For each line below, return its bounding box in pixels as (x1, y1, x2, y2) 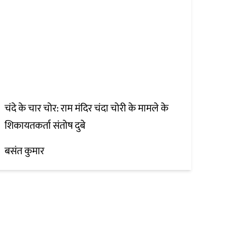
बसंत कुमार (5, 142, 45, 160)
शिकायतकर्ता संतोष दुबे (5, 117, 86, 135)
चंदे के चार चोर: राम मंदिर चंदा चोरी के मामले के (5, 100, 169, 118)
